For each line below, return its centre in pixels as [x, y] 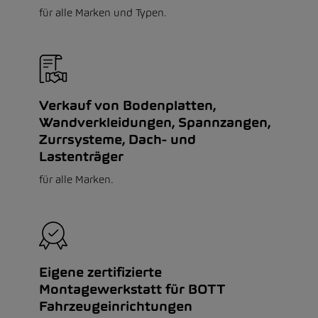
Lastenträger [81, 157]
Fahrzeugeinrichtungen [116, 306]
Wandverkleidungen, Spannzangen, [155, 122]
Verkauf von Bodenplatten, [127, 105]
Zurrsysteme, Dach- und [117, 139]
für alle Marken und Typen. [103, 12]
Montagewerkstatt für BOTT [132, 289]
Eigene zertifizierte [100, 272]
